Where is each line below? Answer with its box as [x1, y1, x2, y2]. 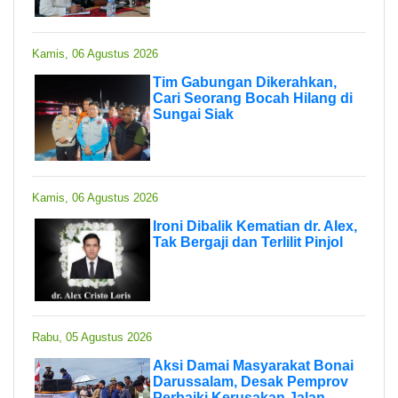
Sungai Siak [153, 106, 234, 122]
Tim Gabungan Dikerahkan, [153, 74, 337, 90]
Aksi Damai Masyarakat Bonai [153, 357, 354, 373]
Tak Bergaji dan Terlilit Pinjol [153, 234, 343, 250]
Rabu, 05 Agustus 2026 [32, 330, 152, 344]
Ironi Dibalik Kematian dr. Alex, [153, 218, 357, 234]
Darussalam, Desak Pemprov [153, 373, 348, 389]
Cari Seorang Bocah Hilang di [153, 90, 353, 106]
